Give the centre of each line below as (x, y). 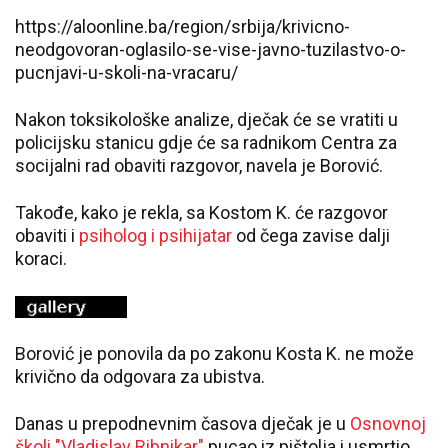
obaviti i (47, 235)
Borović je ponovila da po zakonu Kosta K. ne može (214, 354)
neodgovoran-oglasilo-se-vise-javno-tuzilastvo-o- (210, 49)
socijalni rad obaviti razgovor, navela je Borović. (199, 165)
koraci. (41, 258)
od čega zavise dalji (311, 235)
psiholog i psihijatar (155, 235)
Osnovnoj (388, 424)
